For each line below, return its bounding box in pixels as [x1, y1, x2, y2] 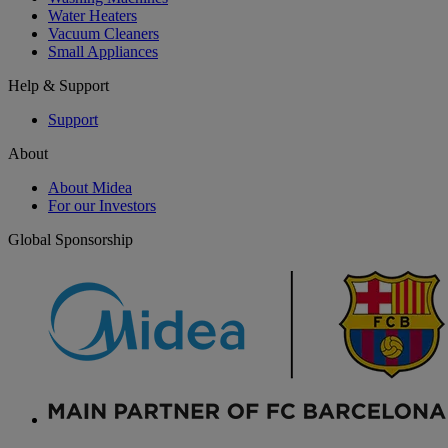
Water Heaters [48, 6, 137, 24]
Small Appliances [48, 42, 158, 60]
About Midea [48, 178, 132, 196]
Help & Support [8, 76, 109, 94]
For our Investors [48, 196, 156, 214]
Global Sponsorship [8, 230, 133, 248]
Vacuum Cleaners [48, 24, 159, 42]
